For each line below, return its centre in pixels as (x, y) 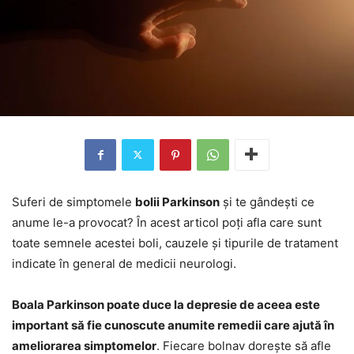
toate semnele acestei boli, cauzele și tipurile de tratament (175, 243)
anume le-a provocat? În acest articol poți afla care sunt (167, 222)
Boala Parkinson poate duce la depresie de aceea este (166, 304)
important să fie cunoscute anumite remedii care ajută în (173, 325)
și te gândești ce (267, 201)
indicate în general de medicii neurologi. (124, 263)
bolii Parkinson (177, 201)
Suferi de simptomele (73, 201)
